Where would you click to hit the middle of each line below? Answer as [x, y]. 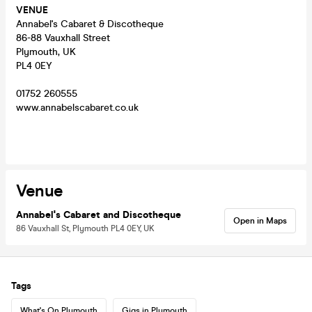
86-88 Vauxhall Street [63, 38]
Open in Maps [260, 220]
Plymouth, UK [46, 52]
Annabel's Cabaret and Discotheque [99, 214]
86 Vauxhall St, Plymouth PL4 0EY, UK [85, 228]
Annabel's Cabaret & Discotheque [90, 24]
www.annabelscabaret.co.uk [77, 107]
